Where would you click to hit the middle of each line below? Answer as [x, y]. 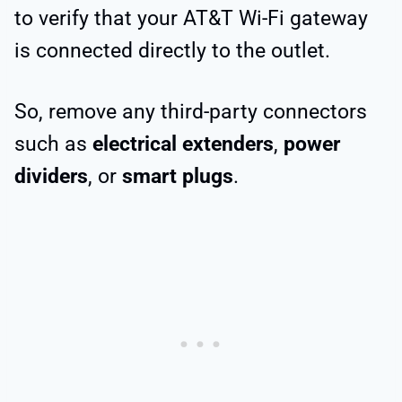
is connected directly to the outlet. [172, 50]
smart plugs [178, 176]
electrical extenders [183, 144]
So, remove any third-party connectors [191, 111]
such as [53, 144]
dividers [51, 176]
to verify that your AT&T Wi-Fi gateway [191, 18]
